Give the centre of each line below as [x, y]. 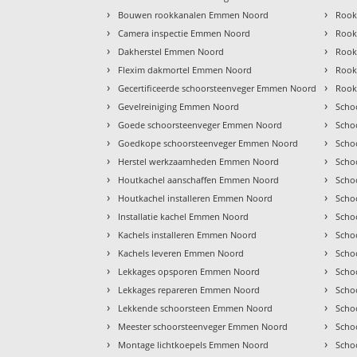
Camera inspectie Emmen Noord [184, 33]
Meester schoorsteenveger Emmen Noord [203, 327]
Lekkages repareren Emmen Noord [189, 290]
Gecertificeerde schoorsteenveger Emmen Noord [218, 88]
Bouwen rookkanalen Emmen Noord [194, 15]
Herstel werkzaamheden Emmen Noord [199, 162]
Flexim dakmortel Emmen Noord [185, 70]
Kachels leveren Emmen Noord [181, 253]
